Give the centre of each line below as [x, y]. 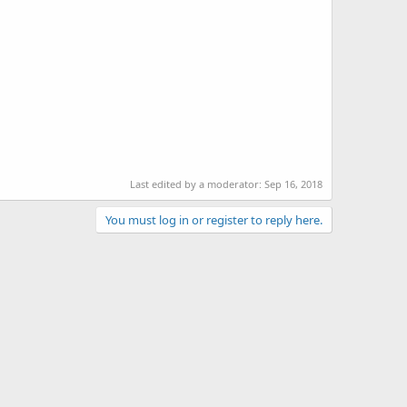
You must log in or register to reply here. [214, 219]
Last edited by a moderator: [197, 184]
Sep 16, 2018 [293, 184]
